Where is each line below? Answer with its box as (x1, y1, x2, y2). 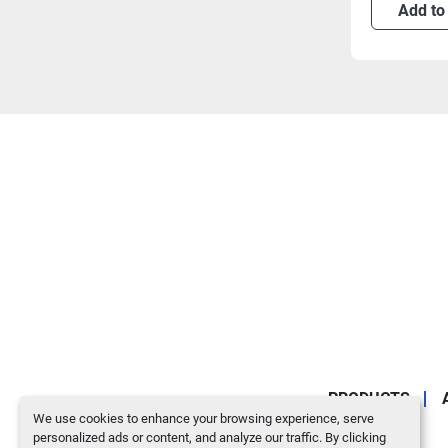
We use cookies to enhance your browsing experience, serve (32, 410, 374, 426)
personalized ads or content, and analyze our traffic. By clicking (32, 429, 386, 445)
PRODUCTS (328, 389, 410, 408)
